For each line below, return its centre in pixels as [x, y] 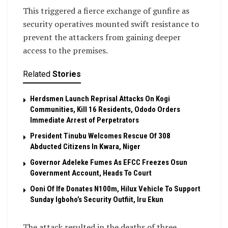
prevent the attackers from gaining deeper [102, 37]
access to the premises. [65, 50]
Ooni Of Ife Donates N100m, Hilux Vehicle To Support [115, 189]
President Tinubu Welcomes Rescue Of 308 [100, 136]
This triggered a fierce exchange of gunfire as [106, 10]
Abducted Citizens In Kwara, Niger [85, 146]
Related [37, 74]
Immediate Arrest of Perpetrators [84, 120]
